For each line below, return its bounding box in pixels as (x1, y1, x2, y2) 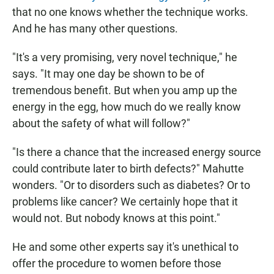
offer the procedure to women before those (12, 257, 221, 270)
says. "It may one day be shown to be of (12, 67, 204, 81)
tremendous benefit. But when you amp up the (12, 84, 237, 97)
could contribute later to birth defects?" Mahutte (12, 162, 244, 176)
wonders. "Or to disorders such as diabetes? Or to (12, 179, 250, 192)
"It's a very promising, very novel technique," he (12, 51, 237, 64)
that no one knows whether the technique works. (12, 6, 248, 19)
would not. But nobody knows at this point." (12, 212, 220, 225)
